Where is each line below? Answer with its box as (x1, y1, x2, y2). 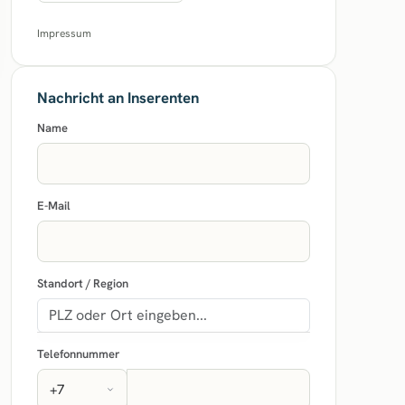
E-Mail (37, 198, 71, 213)
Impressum (37, 26, 91, 41)
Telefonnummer (37, 346, 119, 362)
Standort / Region (37, 276, 128, 291)
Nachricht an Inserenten (37, 88, 199, 108)
